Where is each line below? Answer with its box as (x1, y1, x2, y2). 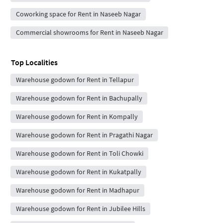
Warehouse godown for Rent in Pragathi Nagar (15, 130, 153, 139)
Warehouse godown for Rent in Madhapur (15, 185, 139, 195)
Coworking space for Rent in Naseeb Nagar (15, 9, 141, 18)
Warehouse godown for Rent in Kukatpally (15, 167, 141, 176)
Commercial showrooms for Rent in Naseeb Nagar (15, 27, 163, 37)
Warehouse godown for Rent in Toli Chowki (15, 148, 143, 158)
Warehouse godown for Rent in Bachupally (15, 93, 142, 103)
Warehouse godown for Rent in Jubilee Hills (15, 204, 145, 213)
